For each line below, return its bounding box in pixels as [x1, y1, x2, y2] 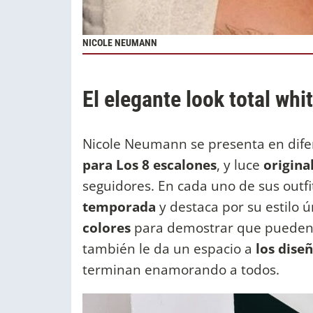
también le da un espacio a [82, 238, 256, 258]
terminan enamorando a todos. [82, 259, 283, 279]
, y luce [217, 154, 263, 174]
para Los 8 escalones [82, 154, 217, 174]
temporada [82, 196, 159, 216]
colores [82, 217, 134, 237]
